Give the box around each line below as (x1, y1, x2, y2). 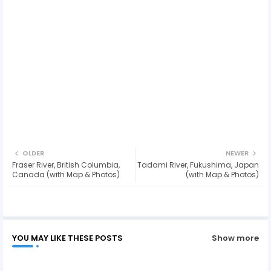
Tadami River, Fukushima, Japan (137, 159, 259, 170)
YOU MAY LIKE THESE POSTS (12, 232, 123, 244)
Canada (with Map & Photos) (12, 169, 120, 180)
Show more (212, 232, 259, 244)
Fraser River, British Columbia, (12, 159, 120, 170)
